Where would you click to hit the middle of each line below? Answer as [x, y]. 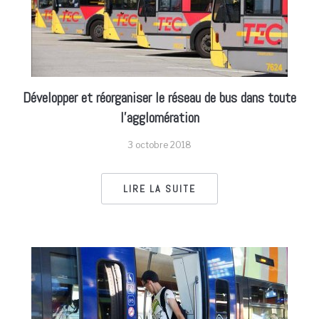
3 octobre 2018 [159, 145]
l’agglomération [159, 117]
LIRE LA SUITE [159, 189]
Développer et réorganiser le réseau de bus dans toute [159, 98]
